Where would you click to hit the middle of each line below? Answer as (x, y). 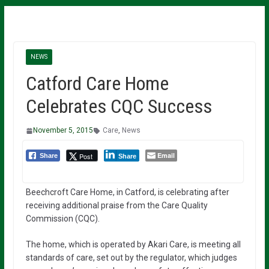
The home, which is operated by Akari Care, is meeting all (133, 245)
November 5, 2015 (63, 131)
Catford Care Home (97, 84)
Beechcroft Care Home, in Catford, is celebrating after (127, 192)
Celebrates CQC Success (119, 107)
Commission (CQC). (62, 219)
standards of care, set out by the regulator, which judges (131, 258)
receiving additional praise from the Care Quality (116, 206)
